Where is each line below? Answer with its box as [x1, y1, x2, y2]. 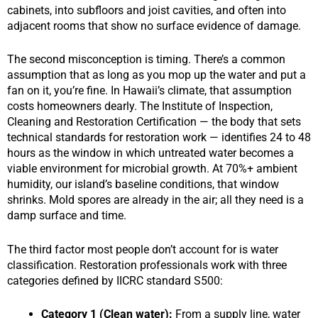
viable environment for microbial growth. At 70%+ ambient [7, 162, 297, 176]
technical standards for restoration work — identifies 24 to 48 [7, 131, 311, 145]
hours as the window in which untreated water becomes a [7, 146, 294, 160]
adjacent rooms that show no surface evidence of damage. [7, 18, 301, 33]
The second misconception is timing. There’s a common [7, 53, 285, 67]
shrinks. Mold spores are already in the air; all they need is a [7, 193, 304, 207]
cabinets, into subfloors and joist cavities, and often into [7, 3, 286, 17]
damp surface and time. [7, 209, 126, 223]
